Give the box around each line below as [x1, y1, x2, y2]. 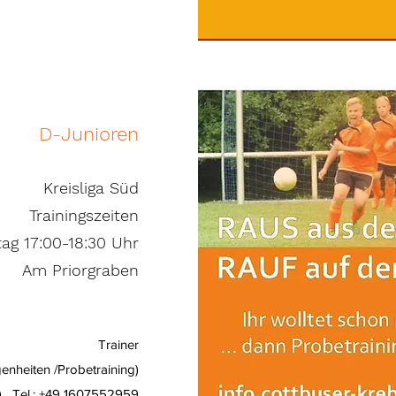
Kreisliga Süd [43, 179, 139, 197]
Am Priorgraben [22, 261, 139, 279]
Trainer [98, 337, 139, 352]
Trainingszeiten [29, 206, 139, 225]
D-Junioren [39, 123, 139, 145]
